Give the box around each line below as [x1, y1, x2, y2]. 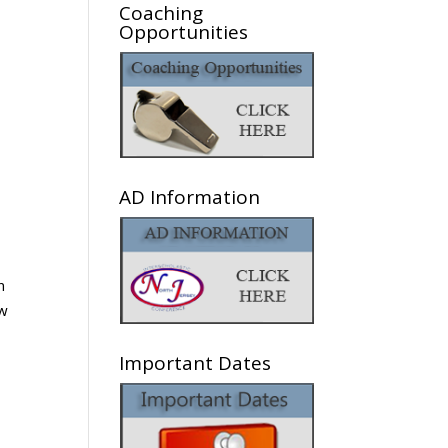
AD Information [119, 184, 261, 211]
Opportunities [119, 19, 249, 45]
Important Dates [119, 349, 272, 376]
